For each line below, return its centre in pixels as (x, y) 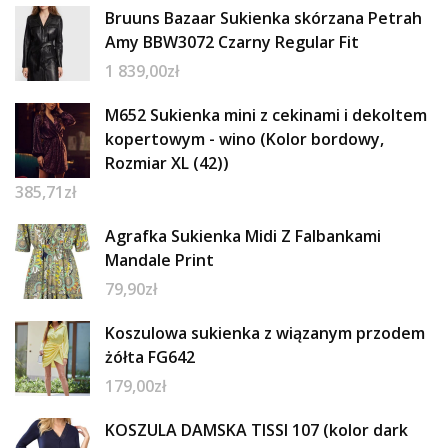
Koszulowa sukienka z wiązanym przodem (265, 332)
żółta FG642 (150, 356)
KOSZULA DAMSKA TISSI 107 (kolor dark (256, 429)
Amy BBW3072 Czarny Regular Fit (232, 41)
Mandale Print (159, 259)
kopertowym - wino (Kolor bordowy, (244, 138)
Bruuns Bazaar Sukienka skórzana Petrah (263, 17)
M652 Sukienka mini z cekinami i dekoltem (266, 114)
